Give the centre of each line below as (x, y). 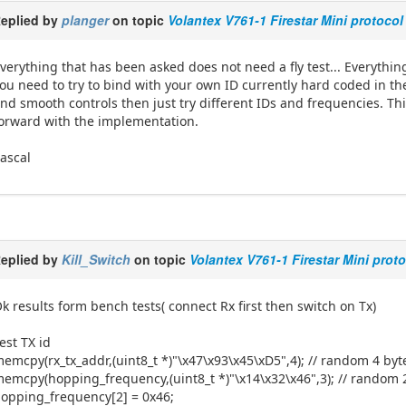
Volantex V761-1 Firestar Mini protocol (286, 19)
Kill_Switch (97, 259)
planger (86, 19)
